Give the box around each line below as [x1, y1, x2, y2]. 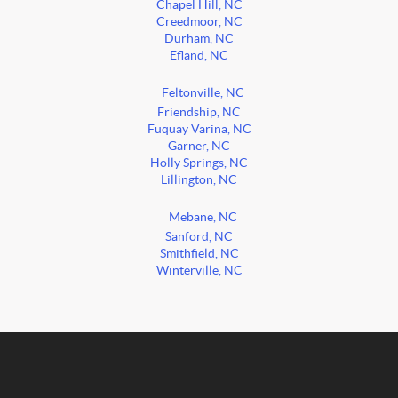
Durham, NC [164, 32, 234, 46]
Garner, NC [168, 139, 230, 154]
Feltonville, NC [161, 86, 244, 100]
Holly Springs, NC [150, 156, 248, 171]
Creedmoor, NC [155, 15, 243, 29]
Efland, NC [170, 49, 228, 63]
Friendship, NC [157, 106, 241, 120]
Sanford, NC [165, 230, 233, 244]
